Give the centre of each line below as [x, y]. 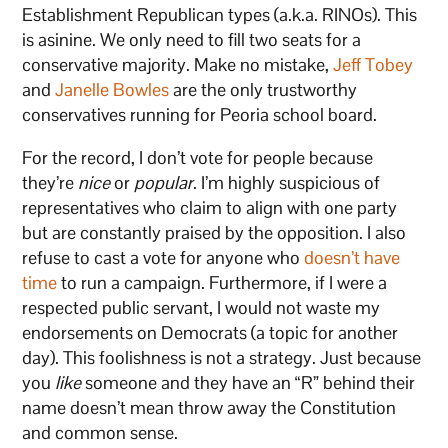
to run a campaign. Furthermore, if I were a [222, 283]
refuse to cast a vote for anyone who [163, 258]
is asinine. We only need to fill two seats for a [192, 40]
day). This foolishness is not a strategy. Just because [222, 358]
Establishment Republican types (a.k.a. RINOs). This [220, 15]
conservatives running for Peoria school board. [200, 115]
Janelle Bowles [112, 90]
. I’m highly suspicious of [287, 183]
